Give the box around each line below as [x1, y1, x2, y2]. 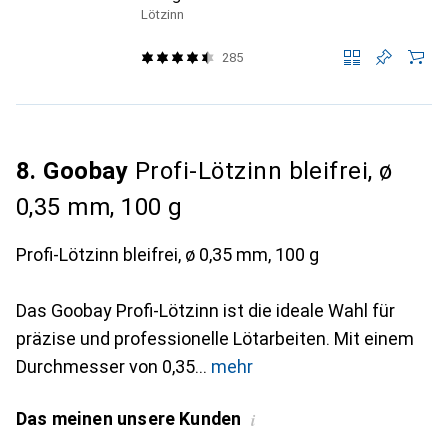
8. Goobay [16, 157, 129, 185]
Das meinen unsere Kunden [16, 408, 242, 429]
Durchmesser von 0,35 [16, 356, 195, 377]
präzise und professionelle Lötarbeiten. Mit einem [16, 328, 414, 349]
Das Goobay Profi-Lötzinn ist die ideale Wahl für [16, 300, 395, 321]
